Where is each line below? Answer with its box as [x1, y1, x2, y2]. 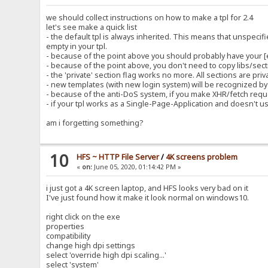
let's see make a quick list [46, 22, 138, 33]
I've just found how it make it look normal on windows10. [46, 193, 249, 203]
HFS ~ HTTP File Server [77, 152, 160, 163]
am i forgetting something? [46, 118, 144, 129]
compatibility [46, 231, 91, 242]
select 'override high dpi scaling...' [46, 250, 167, 261]
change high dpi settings [46, 240, 136, 251]
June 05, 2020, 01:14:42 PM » [92, 163, 182, 172]
